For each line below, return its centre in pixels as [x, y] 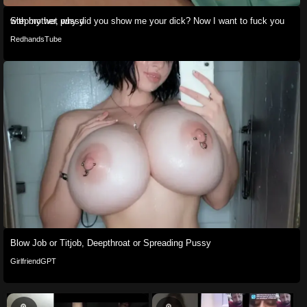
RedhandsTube [36, 39]
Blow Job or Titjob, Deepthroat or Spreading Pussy [111, 243]
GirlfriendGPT [33, 261]
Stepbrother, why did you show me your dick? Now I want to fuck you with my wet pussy [47, 21]
